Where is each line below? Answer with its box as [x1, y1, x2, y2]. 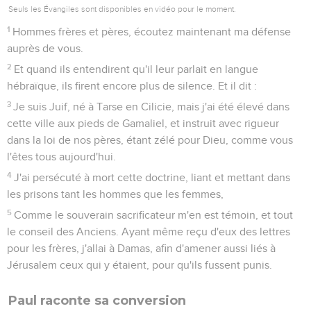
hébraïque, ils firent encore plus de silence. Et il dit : [7, 80, 257, 92]
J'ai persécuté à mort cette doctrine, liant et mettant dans [14, 171, 291, 183]
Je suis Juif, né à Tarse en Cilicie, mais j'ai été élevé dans [13, 101, 290, 112]
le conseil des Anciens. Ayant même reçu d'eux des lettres [7, 226, 290, 237]
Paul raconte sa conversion [8, 292, 186, 308]
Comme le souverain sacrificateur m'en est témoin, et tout [14, 209, 294, 221]
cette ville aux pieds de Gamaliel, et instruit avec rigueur [7, 117, 279, 129]
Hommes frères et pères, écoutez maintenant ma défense [12, 26, 292, 37]
